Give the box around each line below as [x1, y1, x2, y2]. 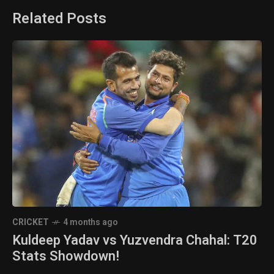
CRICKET [12, 216, 49, 229]
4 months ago [63, 216, 118, 229]
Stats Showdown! [12, 246, 119, 267]
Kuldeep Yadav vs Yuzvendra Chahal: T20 [12, 231, 257, 251]
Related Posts [12, 7, 106, 29]
